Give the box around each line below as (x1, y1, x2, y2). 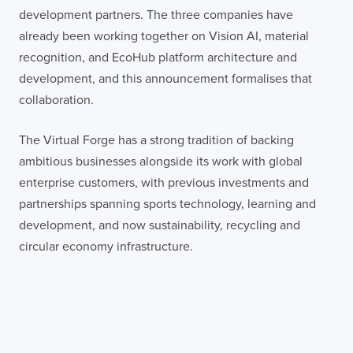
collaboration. (19, 91, 94, 108)
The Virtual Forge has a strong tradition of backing (19, 132, 294, 148)
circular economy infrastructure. (19, 238, 193, 255)
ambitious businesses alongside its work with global (19, 153, 303, 169)
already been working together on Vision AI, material (19, 28, 309, 44)
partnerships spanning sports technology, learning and (19, 195, 316, 212)
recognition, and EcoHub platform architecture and (19, 49, 297, 65)
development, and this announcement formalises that (19, 70, 312, 87)
